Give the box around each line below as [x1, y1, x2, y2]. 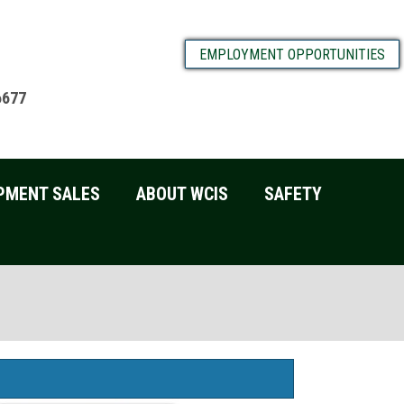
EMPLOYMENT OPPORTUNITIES [199, 46, 385, 63]
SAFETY [264, 183, 322, 205]
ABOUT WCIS [136, 183, 228, 205]
